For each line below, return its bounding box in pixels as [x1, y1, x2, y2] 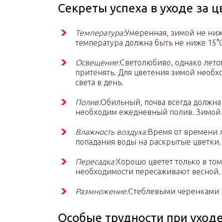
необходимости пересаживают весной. [75, 167, 221, 176]
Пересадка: [75, 157, 116, 166]
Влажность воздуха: [75, 127, 148, 137]
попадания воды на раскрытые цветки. [75, 137, 221, 147]
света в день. [75, 78, 123, 87]
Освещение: [75, 58, 120, 67]
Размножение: [75, 187, 128, 196]
